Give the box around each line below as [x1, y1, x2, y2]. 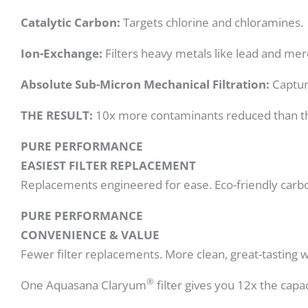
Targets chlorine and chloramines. [123, 14, 303, 30]
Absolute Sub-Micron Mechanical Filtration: [21, 76, 272, 92]
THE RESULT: [21, 107, 93, 123]
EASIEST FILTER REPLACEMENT [21, 157, 196, 173]
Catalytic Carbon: [21, 14, 123, 30]
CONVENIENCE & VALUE [21, 226, 159, 243]
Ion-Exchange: [21, 45, 105, 61]
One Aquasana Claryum [21, 276, 146, 293]
